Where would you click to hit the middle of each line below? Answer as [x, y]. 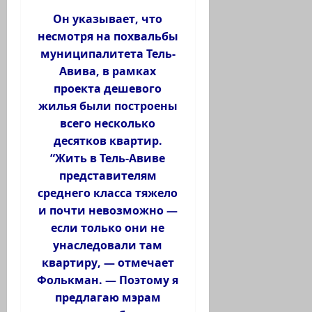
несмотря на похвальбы [108, 37]
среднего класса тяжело [108, 193]
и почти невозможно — [108, 211]
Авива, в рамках [108, 71]
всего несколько [108, 124]
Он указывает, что [108, 19]
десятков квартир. [108, 141]
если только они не [108, 228]
